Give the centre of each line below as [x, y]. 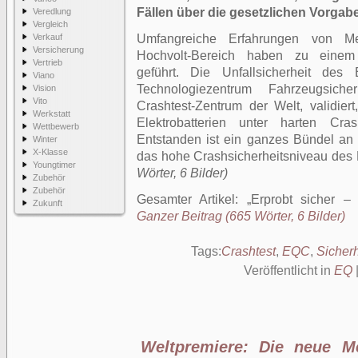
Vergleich [50, 24]
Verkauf [48, 37]
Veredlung [52, 11]
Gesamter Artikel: [192, 199]
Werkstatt [52, 113]
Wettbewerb [56, 126]
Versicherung [58, 50]
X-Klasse [50, 152]
